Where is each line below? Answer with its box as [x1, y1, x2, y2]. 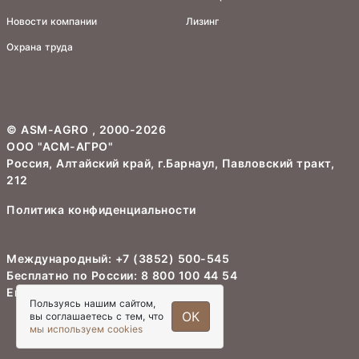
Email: [6, 285, 42, 299]
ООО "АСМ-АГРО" [6, 139, 113, 153]
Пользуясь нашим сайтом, [30, 297, 155, 309]
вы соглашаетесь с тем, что [30, 310, 163, 322]
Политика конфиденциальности [6, 203, 196, 216]
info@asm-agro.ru [46, 285, 155, 299]
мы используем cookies [30, 323, 143, 335]
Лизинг [186, 15, 220, 27]
